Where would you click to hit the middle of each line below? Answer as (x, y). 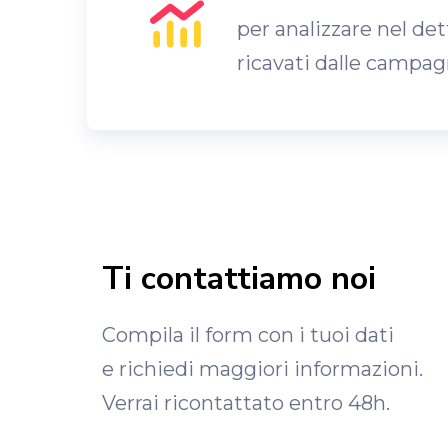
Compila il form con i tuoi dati (248, 335)
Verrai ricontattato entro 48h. (246, 403)
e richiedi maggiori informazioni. (262, 369)
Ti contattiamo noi (239, 278)
